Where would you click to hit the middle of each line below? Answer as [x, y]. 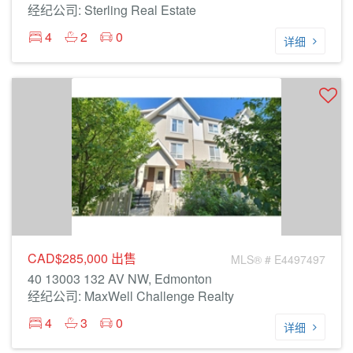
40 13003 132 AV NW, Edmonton [120, 279]
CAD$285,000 [69, 258]
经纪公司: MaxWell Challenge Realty [131, 296]
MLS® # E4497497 [278, 259]
